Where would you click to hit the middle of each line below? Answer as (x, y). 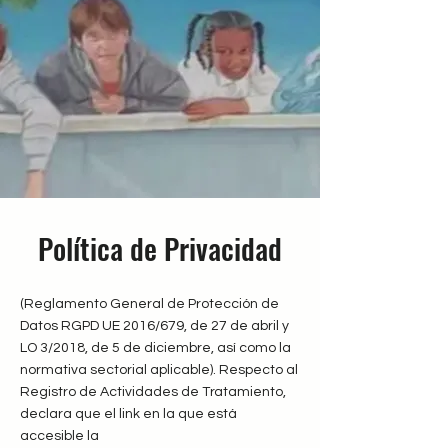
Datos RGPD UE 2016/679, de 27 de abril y (154, 326)
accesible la (61, 436)
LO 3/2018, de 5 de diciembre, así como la (155, 348)
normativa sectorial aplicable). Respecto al (159, 370)
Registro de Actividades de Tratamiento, (153, 392)
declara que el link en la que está (128, 414)
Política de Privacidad (160, 247)
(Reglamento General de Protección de (149, 304)
